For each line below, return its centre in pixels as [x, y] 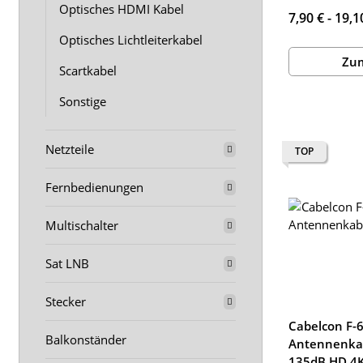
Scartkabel [88, 70]
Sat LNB [67, 263]
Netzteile [70, 149]
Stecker [66, 301]
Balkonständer [86, 340]
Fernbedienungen [94, 187]
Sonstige [83, 101]
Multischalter [82, 225]
